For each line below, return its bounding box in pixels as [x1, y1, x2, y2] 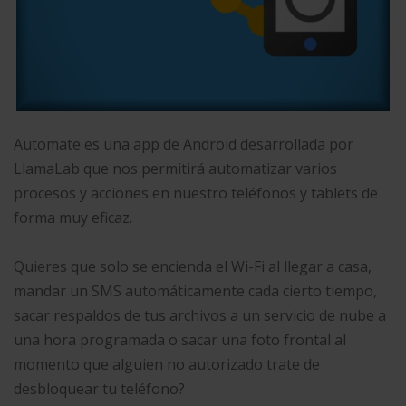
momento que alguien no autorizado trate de [14, 353, 320, 374]
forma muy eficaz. [14, 207, 132, 227]
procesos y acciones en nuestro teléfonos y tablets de [14, 182, 378, 203]
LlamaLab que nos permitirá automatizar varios [14, 158, 337, 179]
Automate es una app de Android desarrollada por [14, 133, 353, 154]
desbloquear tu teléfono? [14, 378, 185, 399]
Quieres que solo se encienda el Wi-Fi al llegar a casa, [14, 256, 372, 276]
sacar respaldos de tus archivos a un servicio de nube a [14, 304, 386, 325]
